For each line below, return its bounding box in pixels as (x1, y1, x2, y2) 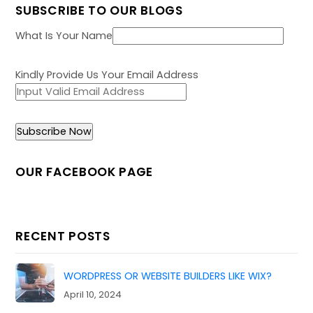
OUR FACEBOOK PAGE (15, 163, 154, 180)
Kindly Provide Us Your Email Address (15, 68, 199, 82)
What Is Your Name (15, 28, 113, 43)
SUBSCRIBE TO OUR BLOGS (15, 1, 183, 19)
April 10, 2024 (64, 288, 122, 302)
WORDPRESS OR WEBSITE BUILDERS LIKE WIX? (64, 268, 272, 283)
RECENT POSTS (15, 227, 110, 245)
